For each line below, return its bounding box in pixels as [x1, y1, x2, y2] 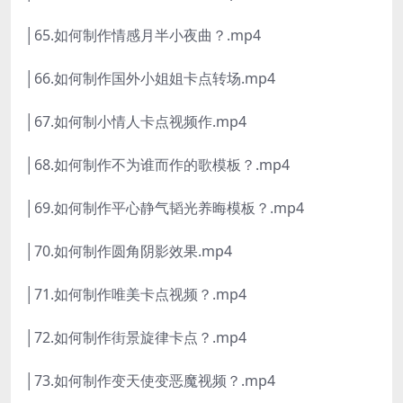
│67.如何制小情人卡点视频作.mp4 [25, 112, 246, 132]
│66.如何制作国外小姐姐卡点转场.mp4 [25, 68, 275, 89]
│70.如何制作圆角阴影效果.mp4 [25, 241, 232, 262]
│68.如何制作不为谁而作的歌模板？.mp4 [25, 155, 290, 175]
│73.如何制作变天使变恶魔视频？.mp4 [25, 371, 275, 391]
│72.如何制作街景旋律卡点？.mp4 [25, 327, 246, 348]
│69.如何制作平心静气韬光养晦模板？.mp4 [25, 198, 304, 219]
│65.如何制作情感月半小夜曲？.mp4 [25, 25, 261, 46]
